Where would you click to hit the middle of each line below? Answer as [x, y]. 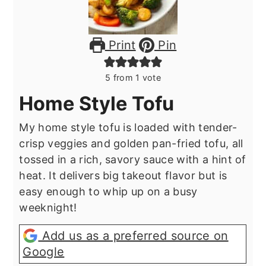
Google [44, 252]
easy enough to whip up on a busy [108, 192]
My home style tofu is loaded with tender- [128, 128]
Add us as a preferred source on [133, 236]
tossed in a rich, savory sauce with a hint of [133, 160]
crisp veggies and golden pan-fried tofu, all [131, 144]
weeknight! [48, 208]
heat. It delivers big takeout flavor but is [123, 176]
